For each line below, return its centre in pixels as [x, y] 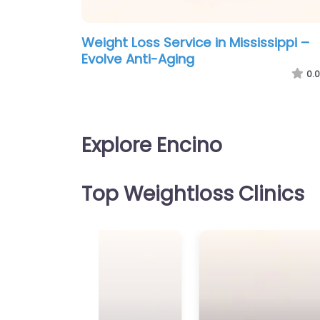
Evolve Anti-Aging [138, 59]
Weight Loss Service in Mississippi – [195, 43]
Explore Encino [152, 146]
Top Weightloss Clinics [193, 194]
